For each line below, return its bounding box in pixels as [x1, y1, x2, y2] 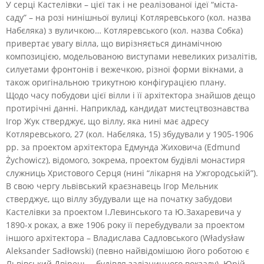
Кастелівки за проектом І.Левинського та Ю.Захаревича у [6, 206, 241, 217]
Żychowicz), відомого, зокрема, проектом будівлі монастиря [6, 154, 245, 166]
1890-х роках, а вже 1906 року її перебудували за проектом [6, 219, 245, 230]
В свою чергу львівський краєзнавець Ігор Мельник [6, 180, 218, 192]
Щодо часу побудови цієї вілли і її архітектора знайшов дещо [6, 89, 255, 101]
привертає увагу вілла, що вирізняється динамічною [6, 37, 222, 49]
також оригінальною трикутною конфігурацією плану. [6, 76, 226, 88]
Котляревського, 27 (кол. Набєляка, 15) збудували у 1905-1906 [6, 128, 253, 140]
